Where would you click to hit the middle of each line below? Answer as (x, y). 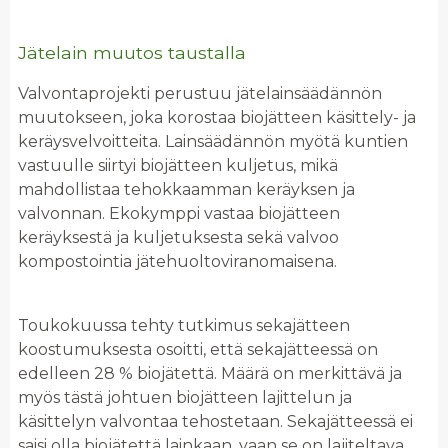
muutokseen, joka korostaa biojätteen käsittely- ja (217, 118)
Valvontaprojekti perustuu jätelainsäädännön (200, 94)
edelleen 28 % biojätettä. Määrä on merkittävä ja (210, 374)
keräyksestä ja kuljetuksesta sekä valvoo (178, 238)
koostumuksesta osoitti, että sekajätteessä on (198, 350)
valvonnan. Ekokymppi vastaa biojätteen (179, 214)
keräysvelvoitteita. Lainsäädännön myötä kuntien (213, 142)
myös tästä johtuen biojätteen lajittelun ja (185, 398)
